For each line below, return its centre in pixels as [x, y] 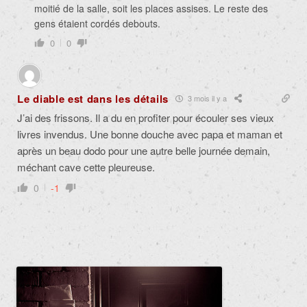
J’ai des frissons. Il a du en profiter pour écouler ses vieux [146, 117]
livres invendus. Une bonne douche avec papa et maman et [150, 134]
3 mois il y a [206, 98]
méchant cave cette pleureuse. [86, 167]
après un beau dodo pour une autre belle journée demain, [144, 150]
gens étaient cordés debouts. [97, 23]
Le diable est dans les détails [93, 98]
